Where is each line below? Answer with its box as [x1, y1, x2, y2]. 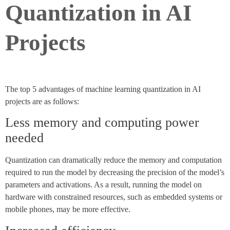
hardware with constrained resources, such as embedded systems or [5, 193, 222, 202]
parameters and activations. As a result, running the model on [5, 180, 202, 189]
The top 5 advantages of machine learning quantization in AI [5, 84, 201, 93]
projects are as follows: [5, 97, 79, 106]
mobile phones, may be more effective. [5, 205, 130, 214]
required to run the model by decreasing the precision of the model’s [5, 168, 224, 177]
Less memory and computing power [5, 115, 199, 130]
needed [5, 130, 44, 146]
